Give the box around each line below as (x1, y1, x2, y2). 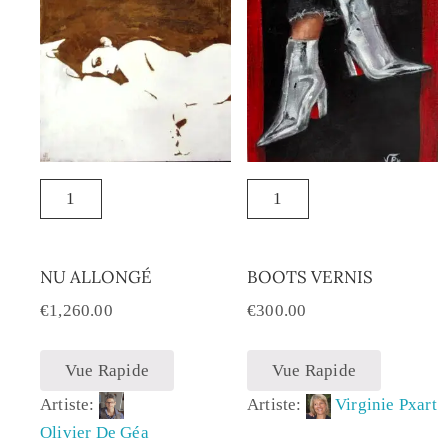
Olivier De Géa (40, 423, 149, 443)
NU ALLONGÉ (40, 265, 152, 288)
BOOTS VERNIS (246, 265, 373, 288)
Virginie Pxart (334, 395, 437, 415)
